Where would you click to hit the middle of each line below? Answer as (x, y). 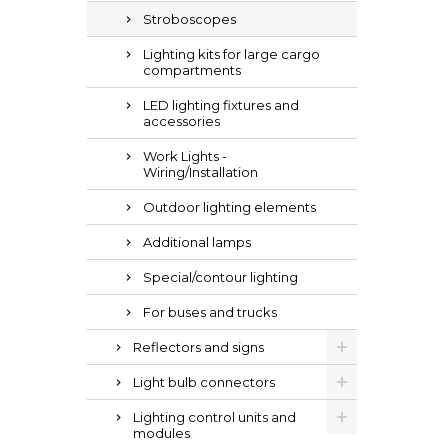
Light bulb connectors (204, 382)
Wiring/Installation (200, 172)
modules (161, 433)
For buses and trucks (210, 312)
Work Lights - (185, 156)
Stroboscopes (189, 19)
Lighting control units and (214, 417)
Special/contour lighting (220, 277)
